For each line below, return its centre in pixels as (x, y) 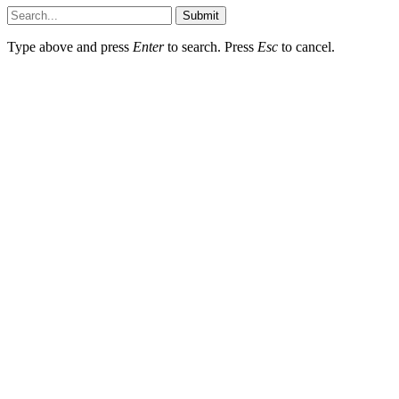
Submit (201, 15)
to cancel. (306, 46)
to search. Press (211, 46)
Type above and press (70, 46)
